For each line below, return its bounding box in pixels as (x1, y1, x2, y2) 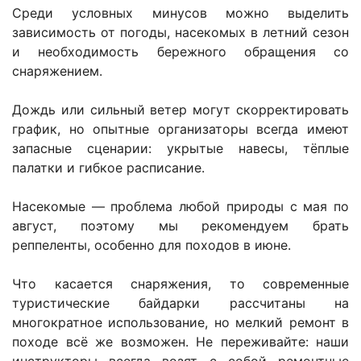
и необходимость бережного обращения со (12, 44, 349, 60)
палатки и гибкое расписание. (12, 160, 205, 176)
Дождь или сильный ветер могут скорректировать (12, 102, 349, 118)
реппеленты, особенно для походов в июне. (12, 237, 291, 254)
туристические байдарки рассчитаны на (12, 295, 349, 312)
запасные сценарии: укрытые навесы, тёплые (12, 140, 349, 157)
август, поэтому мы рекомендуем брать (12, 218, 349, 234)
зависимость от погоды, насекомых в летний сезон (12, 24, 349, 41)
